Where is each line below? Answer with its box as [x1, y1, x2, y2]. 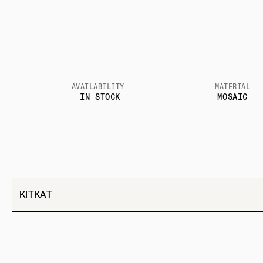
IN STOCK [80, 92, 120, 102]
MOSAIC [217, 92, 248, 102]
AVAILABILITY [71, 82, 124, 91]
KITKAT [19, 188, 52, 200]
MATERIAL [215, 82, 251, 91]
